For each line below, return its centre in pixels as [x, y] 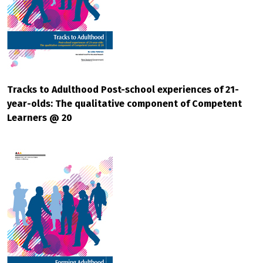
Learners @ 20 [40, 118]
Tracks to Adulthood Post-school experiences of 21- [123, 90]
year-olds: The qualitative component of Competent [124, 104]
